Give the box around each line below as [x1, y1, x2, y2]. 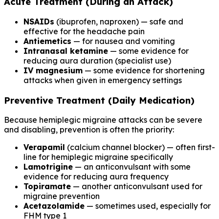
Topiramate [23, 181, 71, 192]
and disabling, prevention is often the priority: [4, 125, 174, 135]
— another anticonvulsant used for [71, 181, 202, 192]
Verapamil [23, 142, 65, 153]
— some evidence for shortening [83, 65, 205, 75]
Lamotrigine [23, 162, 73, 172]
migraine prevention [23, 191, 100, 201]
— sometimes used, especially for [85, 201, 211, 211]
